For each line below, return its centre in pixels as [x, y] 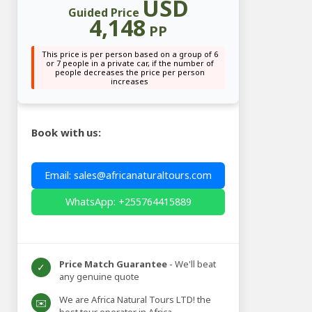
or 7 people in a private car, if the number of [130, 63]
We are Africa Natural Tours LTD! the [135, 300]
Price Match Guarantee [114, 264]
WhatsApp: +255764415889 [128, 202]
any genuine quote [100, 277]
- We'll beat [192, 264]
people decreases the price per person [130, 72]
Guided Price [105, 13]
